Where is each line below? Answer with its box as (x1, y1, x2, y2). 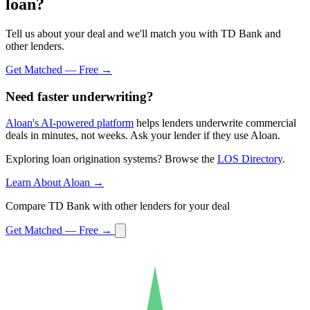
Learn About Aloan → (6, 176, 104, 189)
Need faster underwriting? (6, 89, 154, 104)
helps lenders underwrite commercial (134, 117, 296, 129)
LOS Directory (217, 153, 282, 165)
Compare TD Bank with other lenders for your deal (6, 200, 230, 212)
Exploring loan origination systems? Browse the (6, 153, 217, 165)
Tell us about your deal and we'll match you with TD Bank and (6, 27, 281, 39)
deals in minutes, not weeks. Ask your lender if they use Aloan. (6, 129, 280, 142)
